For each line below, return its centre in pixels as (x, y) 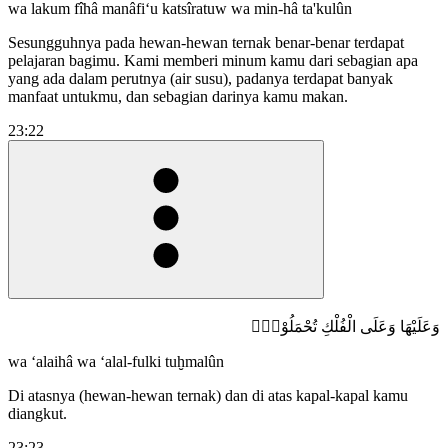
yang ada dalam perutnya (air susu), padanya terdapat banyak (200, 78)
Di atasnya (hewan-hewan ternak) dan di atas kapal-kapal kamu (208, 395)
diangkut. (37, 413)
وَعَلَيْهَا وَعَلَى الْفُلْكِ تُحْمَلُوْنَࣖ (345, 326)
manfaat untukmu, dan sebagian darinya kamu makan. (178, 96)
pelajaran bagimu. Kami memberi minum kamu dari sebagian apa (213, 60)
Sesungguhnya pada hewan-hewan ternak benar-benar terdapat (206, 42)
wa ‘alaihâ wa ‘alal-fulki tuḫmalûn (116, 361)
